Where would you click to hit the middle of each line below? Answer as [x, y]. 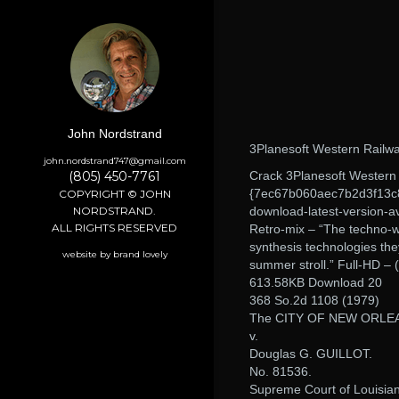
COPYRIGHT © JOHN [114, 193]
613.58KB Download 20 [316, 282]
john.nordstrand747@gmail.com [114, 160]
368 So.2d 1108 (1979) [314, 300]
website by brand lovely [114, 254]
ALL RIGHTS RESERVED [114, 227]
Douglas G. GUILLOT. [311, 354]
